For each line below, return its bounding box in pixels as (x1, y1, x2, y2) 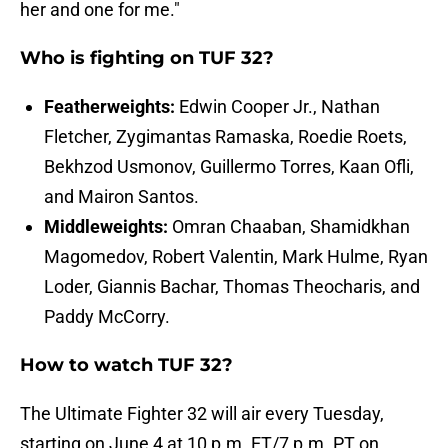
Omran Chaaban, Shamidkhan (168, 216, 410, 238)
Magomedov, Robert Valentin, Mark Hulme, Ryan (44, 246, 428, 268)
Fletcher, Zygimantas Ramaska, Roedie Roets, (44, 126, 407, 148)
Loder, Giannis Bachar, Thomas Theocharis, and (44, 276, 420, 298)
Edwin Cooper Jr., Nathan (175, 96, 380, 118)
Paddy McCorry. (44, 306, 170, 328)
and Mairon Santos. (44, 186, 199, 208)
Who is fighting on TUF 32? (20, 47, 274, 70)
